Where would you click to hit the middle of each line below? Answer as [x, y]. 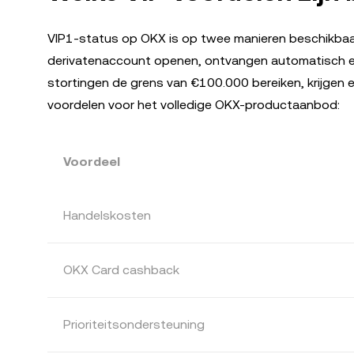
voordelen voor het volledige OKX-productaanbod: [194, 105]
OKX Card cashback [121, 270]
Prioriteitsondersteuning [134, 324]
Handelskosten [107, 215]
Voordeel [92, 162]
